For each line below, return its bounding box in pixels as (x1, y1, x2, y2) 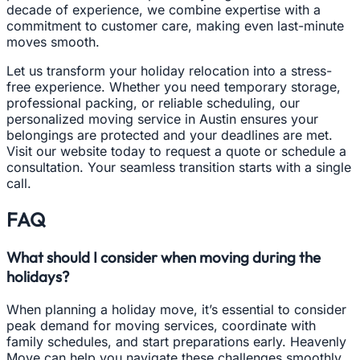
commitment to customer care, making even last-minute (6, 18, 344, 34)
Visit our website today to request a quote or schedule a (6, 143, 346, 159)
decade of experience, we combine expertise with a (6, 2, 321, 18)
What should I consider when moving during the (6, 247, 321, 267)
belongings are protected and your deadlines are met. (6, 127, 333, 143)
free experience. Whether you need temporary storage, (6, 79, 341, 95)
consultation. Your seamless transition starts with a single (6, 159, 351, 175)
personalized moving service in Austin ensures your (6, 111, 318, 127)
